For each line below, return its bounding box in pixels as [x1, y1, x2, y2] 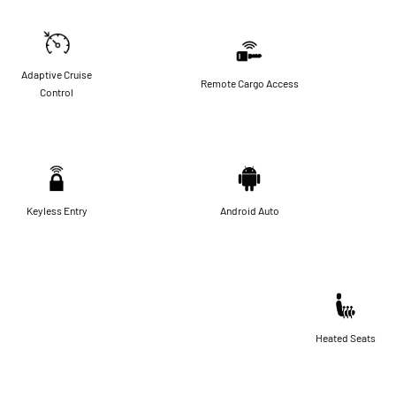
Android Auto [219, 203, 279, 217]
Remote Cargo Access [200, 76, 299, 89]
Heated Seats [316, 331, 376, 344]
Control [40, 85, 73, 98]
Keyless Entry [26, 203, 88, 217]
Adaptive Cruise [21, 67, 92, 80]
